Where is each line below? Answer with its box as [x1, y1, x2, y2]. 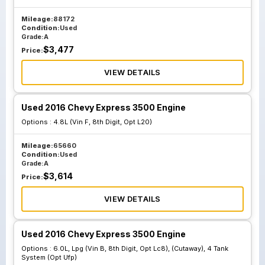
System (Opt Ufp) [21, 253, 77, 261]
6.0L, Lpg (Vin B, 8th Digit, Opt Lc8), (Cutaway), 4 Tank [53, 244, 228, 253]
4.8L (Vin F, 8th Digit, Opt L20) [53, 118, 152, 126]
